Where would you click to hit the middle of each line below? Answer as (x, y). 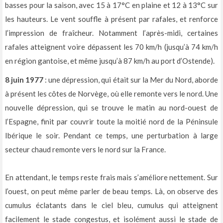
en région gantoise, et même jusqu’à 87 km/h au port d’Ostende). (110, 61)
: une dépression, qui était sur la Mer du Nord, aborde (131, 80)
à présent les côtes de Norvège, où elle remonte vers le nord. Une (111, 94)
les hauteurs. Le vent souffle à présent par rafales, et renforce (111, 19)
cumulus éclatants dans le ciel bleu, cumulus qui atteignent (111, 205)
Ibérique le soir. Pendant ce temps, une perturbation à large (111, 136)
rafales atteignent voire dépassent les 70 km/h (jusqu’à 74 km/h (111, 47)
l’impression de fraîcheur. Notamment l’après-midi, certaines (111, 33)
